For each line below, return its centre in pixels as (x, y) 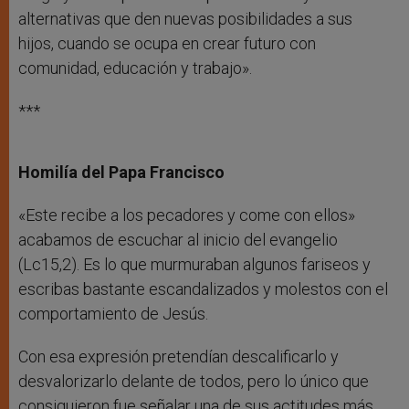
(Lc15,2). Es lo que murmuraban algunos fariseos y (194, 265)
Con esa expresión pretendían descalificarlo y (178, 357)
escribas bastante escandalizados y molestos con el (203, 289)
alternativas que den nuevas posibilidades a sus (185, 19)
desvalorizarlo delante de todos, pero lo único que (194, 382)
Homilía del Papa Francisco (121, 173)
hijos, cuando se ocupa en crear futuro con (167, 44)
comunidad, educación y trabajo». (135, 68)
